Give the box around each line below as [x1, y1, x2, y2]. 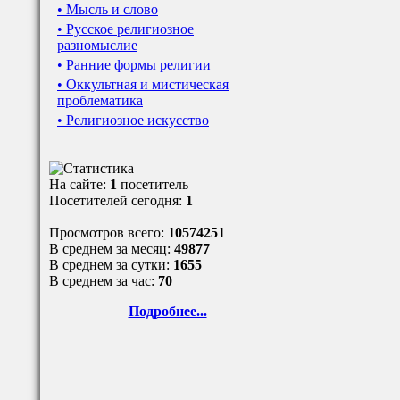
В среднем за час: [49, 273, 158, 288]
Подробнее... [128, 304, 207, 319]
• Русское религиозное [57, 21, 194, 37]
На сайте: [49, 177, 110, 192]
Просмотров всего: [49, 225, 168, 240]
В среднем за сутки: [49, 257, 173, 272]
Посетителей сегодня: [49, 193, 186, 208]
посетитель [121, 177, 188, 192]
